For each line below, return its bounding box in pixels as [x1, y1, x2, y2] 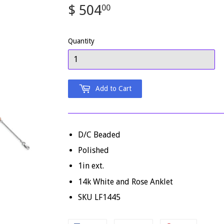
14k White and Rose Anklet [78, 176, 173, 186]
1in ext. [78, 161, 104, 171]
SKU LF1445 [78, 192, 120, 202]
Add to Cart [95, 84, 131, 92]
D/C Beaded [78, 129, 120, 139]
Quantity [68, 36, 94, 45]
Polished [78, 145, 109, 155]
